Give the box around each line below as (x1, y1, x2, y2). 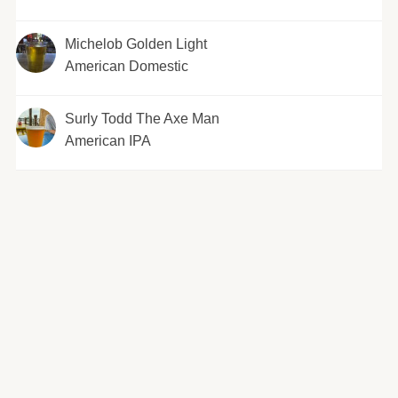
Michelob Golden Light (64, 36, 207, 52)
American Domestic (64, 59, 188, 74)
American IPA (64, 133, 151, 148)
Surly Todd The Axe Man (64, 111, 219, 126)
